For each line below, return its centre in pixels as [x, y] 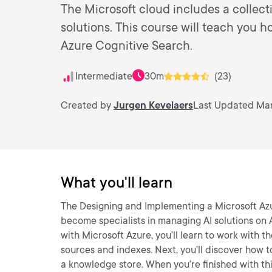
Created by [87, 105]
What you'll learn [117, 182]
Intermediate [104, 76]
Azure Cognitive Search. [127, 46]
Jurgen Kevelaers [153, 105]
